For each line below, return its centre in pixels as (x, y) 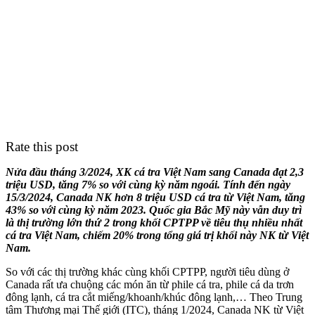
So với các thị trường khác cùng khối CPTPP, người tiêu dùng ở (147, 271)
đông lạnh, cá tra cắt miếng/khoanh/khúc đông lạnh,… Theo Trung (154, 297)
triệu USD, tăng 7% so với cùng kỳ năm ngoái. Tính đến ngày (148, 184)
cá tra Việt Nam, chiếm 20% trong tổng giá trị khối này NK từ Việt (157, 235)
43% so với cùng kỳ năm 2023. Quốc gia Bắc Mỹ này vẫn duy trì (154, 210)
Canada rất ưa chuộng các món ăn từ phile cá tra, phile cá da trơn (150, 284)
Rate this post (42, 146)
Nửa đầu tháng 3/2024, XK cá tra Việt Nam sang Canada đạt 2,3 (155, 172)
